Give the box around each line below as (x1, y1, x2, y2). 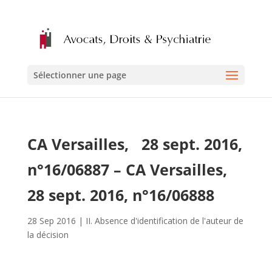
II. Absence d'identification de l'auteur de (85, 215, 243, 226)
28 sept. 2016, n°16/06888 (27, 185, 219, 205)
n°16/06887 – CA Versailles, (27, 159, 236, 180)
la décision (27, 229, 69, 240)
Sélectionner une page (33, 69, 126, 81)
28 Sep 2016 (27, 215, 76, 226)
